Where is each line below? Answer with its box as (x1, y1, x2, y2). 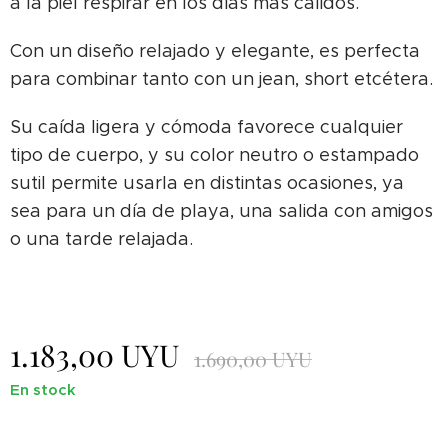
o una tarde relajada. (10, 228, 193, 250)
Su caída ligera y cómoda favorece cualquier (10, 116, 403, 138)
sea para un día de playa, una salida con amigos (10, 200, 433, 222)
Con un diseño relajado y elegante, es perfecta (10, 40, 420, 62)
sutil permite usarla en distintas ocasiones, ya (10, 172, 404, 194)
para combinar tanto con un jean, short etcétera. (10, 68, 433, 90)
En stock (10, 380, 76, 399)
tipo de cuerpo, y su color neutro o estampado (10, 144, 419, 166)
